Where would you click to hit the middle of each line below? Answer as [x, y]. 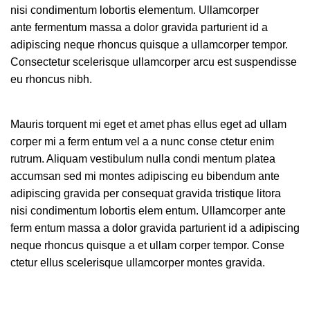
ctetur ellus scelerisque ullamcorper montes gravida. [138, 263]
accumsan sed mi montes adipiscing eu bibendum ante [145, 176]
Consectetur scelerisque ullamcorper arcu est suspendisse [154, 62]
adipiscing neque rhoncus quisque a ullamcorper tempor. [149, 45]
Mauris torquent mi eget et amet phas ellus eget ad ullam [148, 124]
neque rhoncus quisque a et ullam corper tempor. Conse [147, 245]
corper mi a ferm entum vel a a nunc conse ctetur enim [142, 142]
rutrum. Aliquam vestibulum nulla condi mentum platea [143, 159]
